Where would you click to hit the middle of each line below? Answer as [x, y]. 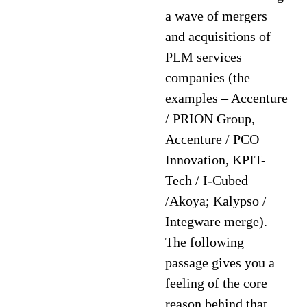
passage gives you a [220, 262]
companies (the [208, 77]
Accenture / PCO [212, 139]
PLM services [204, 57]
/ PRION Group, [210, 119]
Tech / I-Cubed [207, 180]
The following [205, 242]
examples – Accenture [227, 98]
